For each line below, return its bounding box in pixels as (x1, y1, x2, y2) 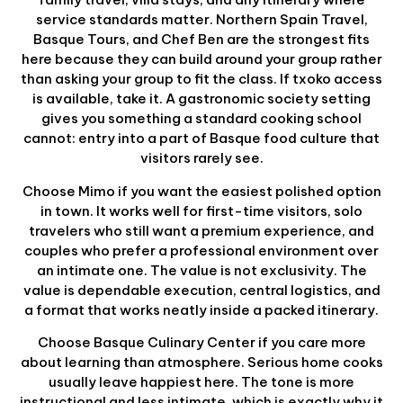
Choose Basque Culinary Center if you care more (37, 334, 366, 352)
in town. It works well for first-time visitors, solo (40, 201, 363, 219)
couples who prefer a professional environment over (24, 241, 379, 259)
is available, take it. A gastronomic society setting (32, 90, 371, 108)
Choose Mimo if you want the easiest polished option (22, 182, 381, 200)
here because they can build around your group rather (21, 50, 382, 68)
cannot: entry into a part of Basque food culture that (23, 130, 380, 148)
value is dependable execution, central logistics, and (22, 281, 381, 299)
